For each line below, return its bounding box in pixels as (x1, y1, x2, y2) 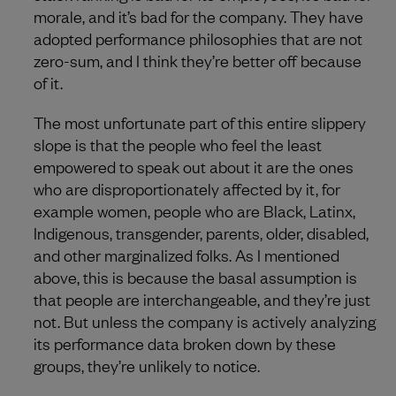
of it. (34, 71, 63, 93)
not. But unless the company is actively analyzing (34, 309, 376, 331)
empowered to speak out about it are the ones (34, 155, 354, 177)
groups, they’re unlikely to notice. (34, 354, 260, 376)
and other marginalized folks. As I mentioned (34, 243, 339, 265)
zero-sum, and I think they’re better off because (34, 49, 362, 71)
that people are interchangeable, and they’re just (34, 287, 370, 309)
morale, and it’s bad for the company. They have (34, 4, 363, 27)
